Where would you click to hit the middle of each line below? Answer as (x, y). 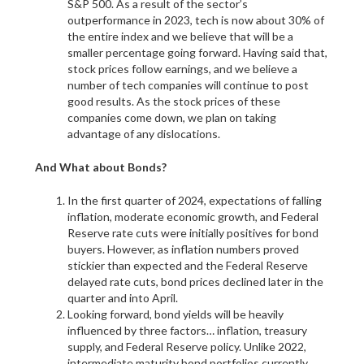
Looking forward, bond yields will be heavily (175, 314)
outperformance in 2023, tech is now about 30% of (195, 20)
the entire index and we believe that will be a (180, 36)
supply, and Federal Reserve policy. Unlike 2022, (186, 347)
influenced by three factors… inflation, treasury (187, 330)
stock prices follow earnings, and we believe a (182, 69)
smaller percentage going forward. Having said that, (197, 52)
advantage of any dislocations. (143, 134)
